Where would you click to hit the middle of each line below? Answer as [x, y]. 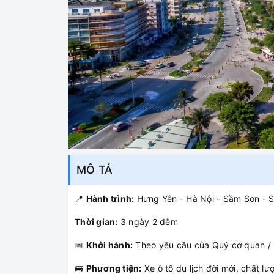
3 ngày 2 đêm [148, 222]
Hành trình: [110, 199]
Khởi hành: [109, 245]
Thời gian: [96, 222]
